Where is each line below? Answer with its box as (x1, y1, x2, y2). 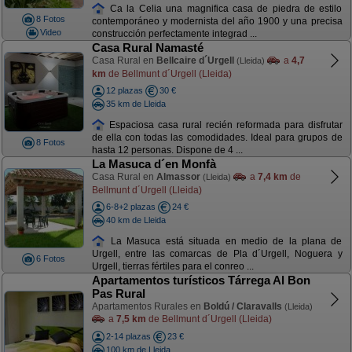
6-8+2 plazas (105, 202, 156, 211)
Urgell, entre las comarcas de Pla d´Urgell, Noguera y (91, 248, 343, 260)
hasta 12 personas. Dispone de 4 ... (91, 145, 243, 156)
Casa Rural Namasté (91, 41, 203, 54)
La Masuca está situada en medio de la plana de (105, 235, 343, 247)
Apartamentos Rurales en (91, 301, 203, 312)
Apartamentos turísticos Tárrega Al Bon (91, 273, 310, 287)
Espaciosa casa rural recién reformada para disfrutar (105, 119, 343, 130)
